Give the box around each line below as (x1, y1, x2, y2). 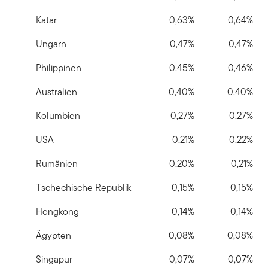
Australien (36, 85, 77, 99)
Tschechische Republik (36, 181, 131, 195)
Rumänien (36, 157, 78, 171)
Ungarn (36, 37, 66, 51)
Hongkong (36, 205, 79, 219)
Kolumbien (36, 109, 80, 123)
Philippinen (36, 61, 81, 75)
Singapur (36, 252, 72, 267)
